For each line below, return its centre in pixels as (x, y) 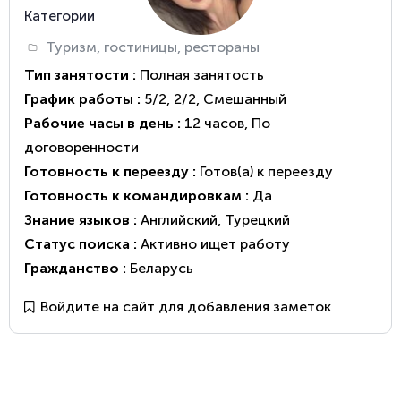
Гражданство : (77, 268)
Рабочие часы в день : (104, 123)
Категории (60, 15)
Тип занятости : (82, 74)
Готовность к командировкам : (138, 195)
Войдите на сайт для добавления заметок (186, 306)
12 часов (214, 123)
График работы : (84, 98)
